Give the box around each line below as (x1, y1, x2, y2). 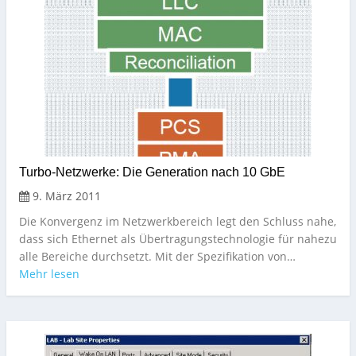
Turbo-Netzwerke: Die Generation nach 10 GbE (19, 165, 285, 180)
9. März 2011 (29, 188, 101, 204)
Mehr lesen (19, 266, 79, 282)
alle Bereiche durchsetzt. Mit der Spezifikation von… (19, 249, 296, 265)
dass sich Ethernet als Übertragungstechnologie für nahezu (19, 231, 337, 247)
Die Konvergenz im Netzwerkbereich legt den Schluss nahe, (19, 214, 336, 230)
